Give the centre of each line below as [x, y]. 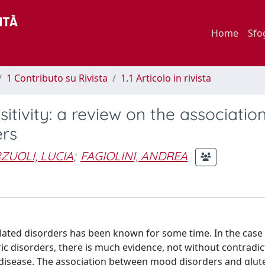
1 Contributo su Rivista [57, 78]
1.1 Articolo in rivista [166, 78]
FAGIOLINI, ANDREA [134, 156]
